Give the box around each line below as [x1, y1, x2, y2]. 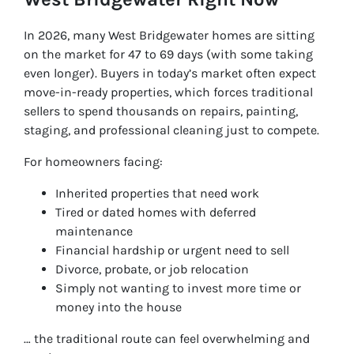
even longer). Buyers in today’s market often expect [24, 66, 316, 81]
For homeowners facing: [24, 154, 163, 170]
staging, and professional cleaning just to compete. [24, 122, 319, 138]
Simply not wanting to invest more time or [55, 281, 301, 296]
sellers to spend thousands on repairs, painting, [24, 104, 298, 119]
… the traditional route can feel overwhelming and [24, 331, 310, 347]
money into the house [55, 299, 182, 315]
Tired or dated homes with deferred [55, 205, 256, 220]
